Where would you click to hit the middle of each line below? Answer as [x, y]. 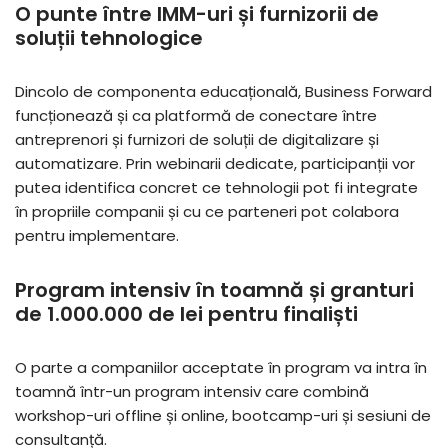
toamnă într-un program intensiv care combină [192, 391]
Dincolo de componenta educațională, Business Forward [223, 91]
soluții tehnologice [109, 37]
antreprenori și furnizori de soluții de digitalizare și [197, 139]
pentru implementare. [97, 235]
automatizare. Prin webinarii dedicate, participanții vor [215, 163]
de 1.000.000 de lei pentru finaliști [186, 313]
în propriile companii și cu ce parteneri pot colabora [207, 211]
